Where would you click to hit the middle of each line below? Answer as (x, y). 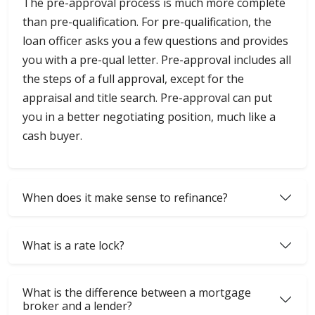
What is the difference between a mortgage (137, 293)
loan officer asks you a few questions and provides (155, 41)
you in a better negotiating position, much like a (149, 117)
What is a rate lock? (73, 245)
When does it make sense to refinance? (125, 197)
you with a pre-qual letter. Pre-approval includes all (157, 60)
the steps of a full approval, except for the (133, 79)
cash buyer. (52, 136)
